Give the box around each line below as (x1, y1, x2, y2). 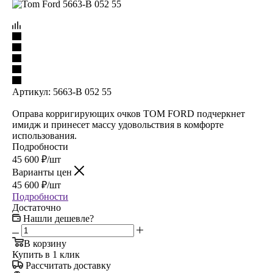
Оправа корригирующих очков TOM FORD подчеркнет (12, 108, 245, 119)
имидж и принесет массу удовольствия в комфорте (12, 119, 224, 130)
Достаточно (12, 202, 61, 213)
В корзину (24, 238, 66, 249)
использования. (12, 130, 77, 141)
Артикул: (12, 86, 51, 97)
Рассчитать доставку (26, 260, 111, 271)
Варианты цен (12, 166, 74, 177)
